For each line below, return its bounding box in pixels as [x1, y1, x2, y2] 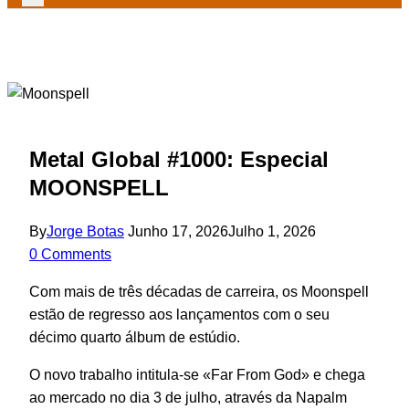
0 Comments [29, 246, 111, 262]
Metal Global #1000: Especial [29, 146, 329, 172]
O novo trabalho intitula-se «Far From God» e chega [29, 366, 365, 383]
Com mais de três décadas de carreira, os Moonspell [29, 283, 369, 299]
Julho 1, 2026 [228, 223, 316, 239]
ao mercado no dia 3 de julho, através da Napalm [29, 389, 347, 405]
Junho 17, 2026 [128, 223, 228, 239]
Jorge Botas [47, 223, 124, 239]
